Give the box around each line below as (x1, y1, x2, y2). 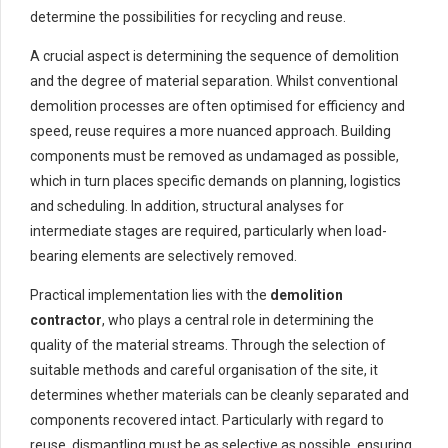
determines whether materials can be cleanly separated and (30, 387, 409, 404)
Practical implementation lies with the (30, 287, 270, 304)
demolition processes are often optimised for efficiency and (30, 98, 405, 115)
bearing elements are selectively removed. (30, 248, 297, 265)
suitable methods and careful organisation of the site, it (30, 362, 378, 379)
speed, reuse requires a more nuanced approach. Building (30, 123, 391, 140)
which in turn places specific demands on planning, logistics (30, 173, 401, 190)
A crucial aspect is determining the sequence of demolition (30, 48, 399, 65)
